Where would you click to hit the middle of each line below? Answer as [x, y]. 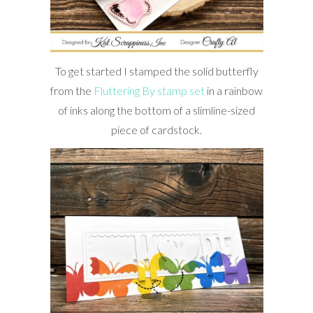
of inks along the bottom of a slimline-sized [156, 110]
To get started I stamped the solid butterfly [156, 71]
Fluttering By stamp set [149, 90]
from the [72, 90]
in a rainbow [234, 90]
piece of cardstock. [156, 129]
